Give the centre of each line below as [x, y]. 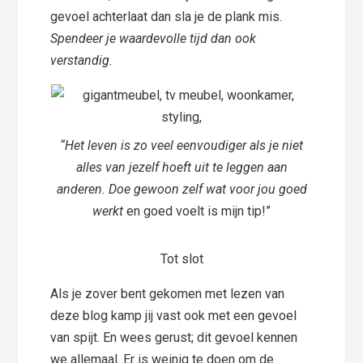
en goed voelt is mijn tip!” [197, 211]
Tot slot [181, 258]
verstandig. [82, 60]
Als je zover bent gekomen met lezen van [168, 293]
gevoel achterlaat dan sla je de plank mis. [167, 16]
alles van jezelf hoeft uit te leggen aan [181, 167]
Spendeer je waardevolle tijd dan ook [154, 38]
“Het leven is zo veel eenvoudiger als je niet [181, 145]
